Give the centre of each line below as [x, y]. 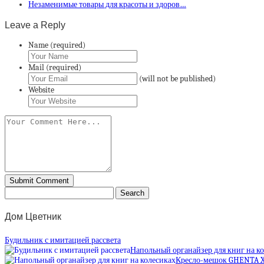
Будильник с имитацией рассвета [63, 240]
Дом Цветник [33, 217]
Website [41, 90]
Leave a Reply [35, 24]
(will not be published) [177, 78]
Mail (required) [55, 67]
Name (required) [57, 45]
